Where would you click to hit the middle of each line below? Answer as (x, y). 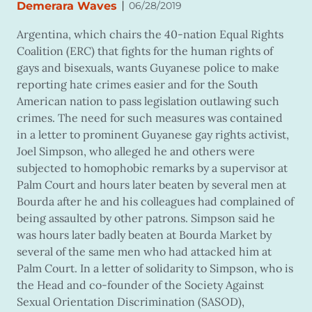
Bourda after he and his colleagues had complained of (155, 202)
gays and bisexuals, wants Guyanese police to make (148, 68)
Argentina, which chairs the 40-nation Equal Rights (150, 34)
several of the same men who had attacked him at (144, 252)
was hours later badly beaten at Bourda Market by (144, 235)
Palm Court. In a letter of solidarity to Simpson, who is (155, 268)
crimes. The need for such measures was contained (150, 118)
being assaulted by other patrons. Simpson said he (146, 218)
